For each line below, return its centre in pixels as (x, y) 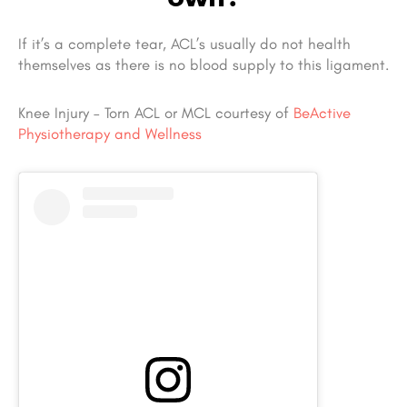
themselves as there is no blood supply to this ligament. (203, 65)
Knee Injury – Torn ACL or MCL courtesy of (156, 113)
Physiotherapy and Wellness (110, 134)
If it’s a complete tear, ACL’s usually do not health (184, 44)
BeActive (322, 113)
